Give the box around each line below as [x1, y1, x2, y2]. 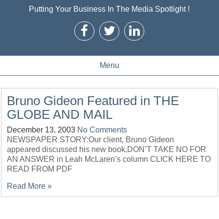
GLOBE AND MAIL [7, 107, 113, 122]
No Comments [77, 126, 128, 134]
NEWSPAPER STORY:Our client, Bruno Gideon [7, 135, 176, 144]
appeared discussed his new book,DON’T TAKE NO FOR [7, 145, 207, 153]
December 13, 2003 [7, 126, 76, 134]
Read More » [7, 182, 52, 190]
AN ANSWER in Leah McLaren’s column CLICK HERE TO [7, 155, 211, 163]
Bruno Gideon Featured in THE [7, 93, 179, 108]
